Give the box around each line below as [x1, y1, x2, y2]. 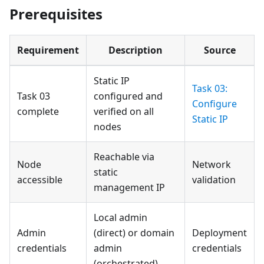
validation [192, 173, 236, 186]
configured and [94, 89, 163, 103]
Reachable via [94, 150, 154, 163]
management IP [94, 180, 165, 194]
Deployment [192, 226, 247, 239]
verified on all [94, 104, 154, 118]
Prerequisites [9, 4, 103, 24]
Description [108, 43, 163, 57]
